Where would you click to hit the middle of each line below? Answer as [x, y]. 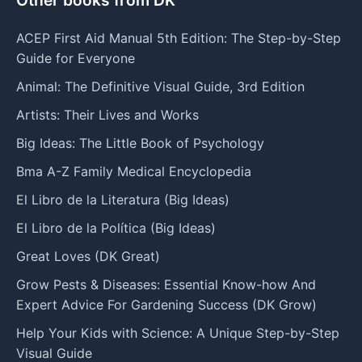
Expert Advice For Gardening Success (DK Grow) [166, 304]
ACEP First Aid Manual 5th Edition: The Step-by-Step [179, 38]
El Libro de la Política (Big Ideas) [116, 227]
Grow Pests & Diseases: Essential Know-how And [166, 284]
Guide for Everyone [76, 58]
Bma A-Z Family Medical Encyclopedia [134, 171]
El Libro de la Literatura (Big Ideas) [123, 199]
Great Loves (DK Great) [88, 256]
